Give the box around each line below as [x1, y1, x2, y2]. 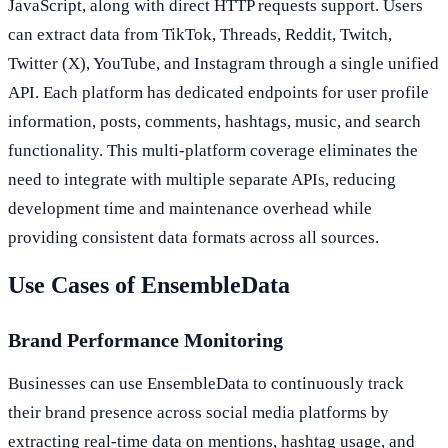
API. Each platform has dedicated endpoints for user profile [8, 83, 429, 103]
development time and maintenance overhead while [8, 199, 372, 219]
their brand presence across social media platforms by [8, 403, 389, 423]
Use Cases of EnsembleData [8, 272, 290, 299]
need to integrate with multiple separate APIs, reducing [8, 170, 396, 190]
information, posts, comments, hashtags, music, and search [8, 112, 421, 132]
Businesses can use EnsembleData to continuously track [8, 374, 404, 394]
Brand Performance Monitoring [8, 329, 283, 352]
